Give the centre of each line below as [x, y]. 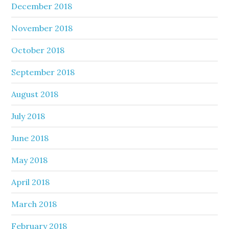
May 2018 [30, 160]
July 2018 [28, 116]
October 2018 [38, 50]
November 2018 [42, 28]
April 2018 [31, 182]
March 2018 [34, 204]
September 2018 [43, 72]
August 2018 [35, 94]
